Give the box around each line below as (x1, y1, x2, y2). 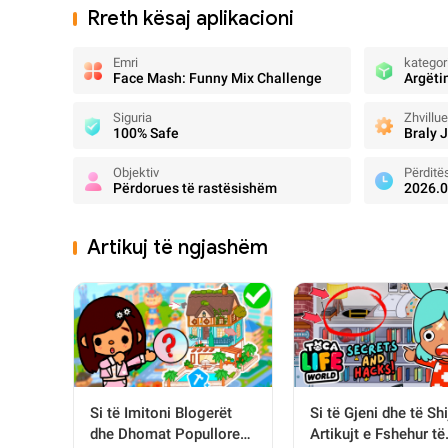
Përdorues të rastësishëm (113, 180, 277, 196)
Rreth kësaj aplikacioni (87, 6, 294, 31)
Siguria (113, 110, 152, 125)
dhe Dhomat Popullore (90, 425, 240, 444)
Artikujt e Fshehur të (310, 425, 445, 444)
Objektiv (113, 165, 159, 180)
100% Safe (113, 125, 179, 141)
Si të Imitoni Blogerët (90, 404, 232, 423)
